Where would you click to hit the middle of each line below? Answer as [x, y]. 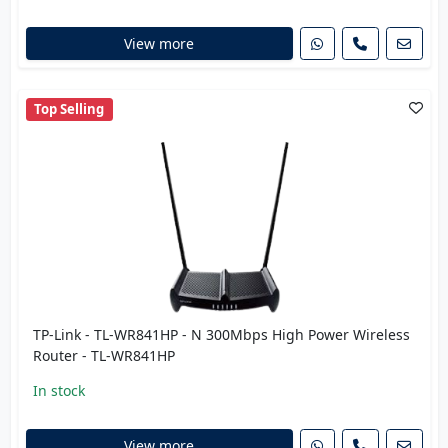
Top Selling [69, 109]
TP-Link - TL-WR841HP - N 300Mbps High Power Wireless [221, 334]
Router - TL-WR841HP [103, 355]
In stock [58, 390]
